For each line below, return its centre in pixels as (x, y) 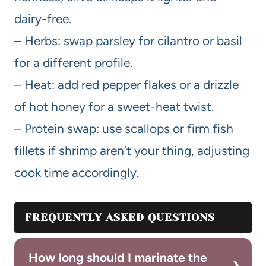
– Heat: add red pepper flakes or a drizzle (126, 84)
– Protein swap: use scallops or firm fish (124, 128)
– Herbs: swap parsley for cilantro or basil (128, 40)
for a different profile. (73, 62)
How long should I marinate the (118, 257)
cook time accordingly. (77, 172)
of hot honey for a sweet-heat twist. (114, 106)
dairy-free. (43, 18)
